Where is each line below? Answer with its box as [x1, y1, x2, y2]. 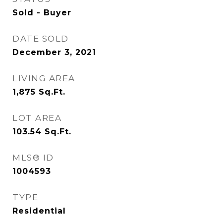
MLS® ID [12, 153, 54, 163]
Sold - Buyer [12, 8, 71, 17]
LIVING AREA [12, 73, 75, 83]
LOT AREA [12, 113, 61, 123]
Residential [12, 206, 66, 216]
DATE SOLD [12, 34, 69, 44]
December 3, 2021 [12, 48, 96, 57]
